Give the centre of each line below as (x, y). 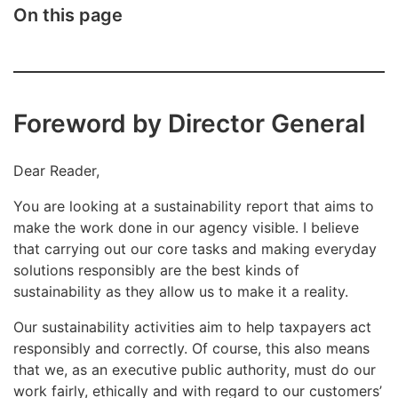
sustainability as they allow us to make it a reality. (181, 292)
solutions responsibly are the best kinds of (156, 271)
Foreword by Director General (189, 123)
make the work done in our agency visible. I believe (186, 228)
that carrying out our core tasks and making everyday (195, 249)
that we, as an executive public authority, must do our (195, 370)
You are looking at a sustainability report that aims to (194, 207)
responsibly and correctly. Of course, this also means (191, 349)
